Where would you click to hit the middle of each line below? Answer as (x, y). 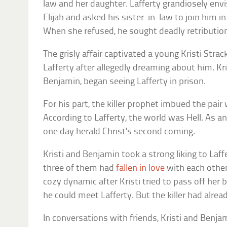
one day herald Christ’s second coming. (119, 132)
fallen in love (141, 169)
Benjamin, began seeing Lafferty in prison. (125, 82)
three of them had (80, 169)
